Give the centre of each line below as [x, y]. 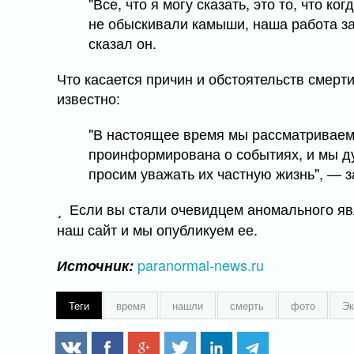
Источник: [95, 265]
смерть [247, 305]
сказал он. [122, 43]
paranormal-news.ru [201, 265]
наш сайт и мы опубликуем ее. [157, 229]
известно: [88, 98]
